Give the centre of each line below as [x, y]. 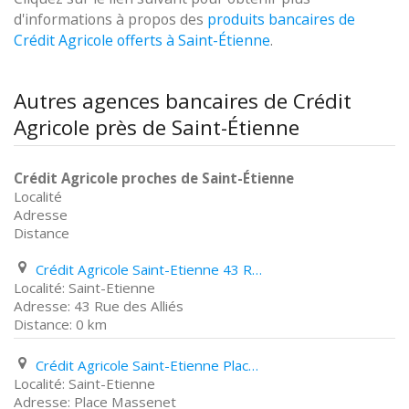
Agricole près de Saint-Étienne [157, 127]
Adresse [41, 215]
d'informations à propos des [110, 19]
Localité [38, 196]
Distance [42, 233]
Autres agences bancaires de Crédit [183, 101]
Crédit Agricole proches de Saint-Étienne [154, 178]
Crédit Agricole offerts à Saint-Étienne [142, 40]
